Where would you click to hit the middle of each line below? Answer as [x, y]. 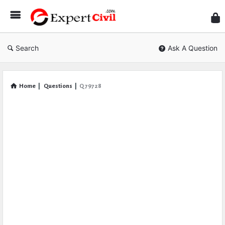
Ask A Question [193, 48]
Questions [58, 86]
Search [27, 48]
